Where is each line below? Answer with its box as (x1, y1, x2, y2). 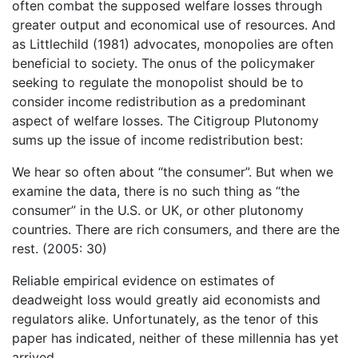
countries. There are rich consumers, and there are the (12, 221, 340, 238)
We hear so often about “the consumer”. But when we (12, 164, 333, 181)
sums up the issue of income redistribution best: (12, 132, 303, 149)
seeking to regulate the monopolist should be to (12, 74, 304, 91)
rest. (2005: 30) (12, 241, 107, 257)
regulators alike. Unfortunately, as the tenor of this (12, 311, 318, 328)
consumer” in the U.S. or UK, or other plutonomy (12, 202, 304, 219)
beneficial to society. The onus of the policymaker (12, 55, 315, 72)
